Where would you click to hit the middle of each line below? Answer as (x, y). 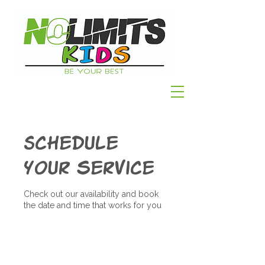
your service (89, 167)
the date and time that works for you (93, 205)
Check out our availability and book (91, 194)
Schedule (71, 142)
